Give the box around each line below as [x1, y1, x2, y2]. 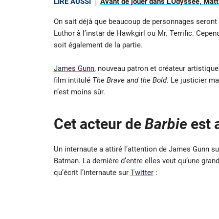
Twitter [130, 168, 153, 177]
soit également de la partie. [53, 40, 143, 49]
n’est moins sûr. [53, 87, 105, 96]
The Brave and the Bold [92, 75, 167, 85]
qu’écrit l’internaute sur [53, 168, 131, 177]
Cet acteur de [53, 115, 145, 132]
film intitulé [53, 75, 92, 85]
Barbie [144, 115, 187, 132]
